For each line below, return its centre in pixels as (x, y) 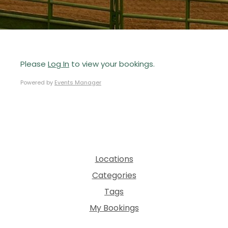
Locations (114, 159)
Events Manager (78, 82)
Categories (114, 175)
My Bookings (114, 208)
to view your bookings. (112, 64)
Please (34, 64)
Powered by (37, 82)
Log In (59, 64)
